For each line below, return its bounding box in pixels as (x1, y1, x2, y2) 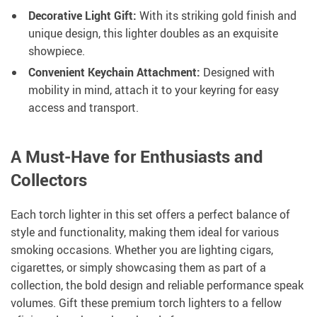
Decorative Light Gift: (28, 8, 137, 24)
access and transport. (28, 100, 139, 116)
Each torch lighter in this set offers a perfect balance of (11, 207, 290, 223)
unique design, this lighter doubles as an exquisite (28, 25, 278, 42)
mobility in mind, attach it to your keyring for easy (28, 82, 279, 98)
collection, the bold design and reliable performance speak (11, 277, 304, 294)
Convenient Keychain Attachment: (28, 64, 200, 81)
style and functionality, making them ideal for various (11, 224, 279, 241)
